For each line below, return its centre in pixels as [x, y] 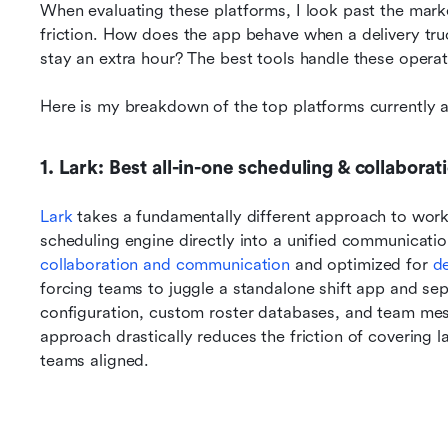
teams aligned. [95, 360]
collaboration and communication [165, 264]
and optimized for [361, 264]
